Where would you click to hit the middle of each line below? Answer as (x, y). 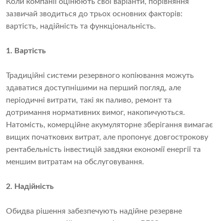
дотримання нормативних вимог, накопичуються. (95, 112)
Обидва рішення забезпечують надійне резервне (94, 211)
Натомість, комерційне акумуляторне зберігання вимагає (110, 125)
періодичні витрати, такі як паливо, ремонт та (89, 100)
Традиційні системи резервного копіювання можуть (100, 75)
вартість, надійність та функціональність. (81, 26)
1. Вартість (26, 51)
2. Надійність (30, 186)
